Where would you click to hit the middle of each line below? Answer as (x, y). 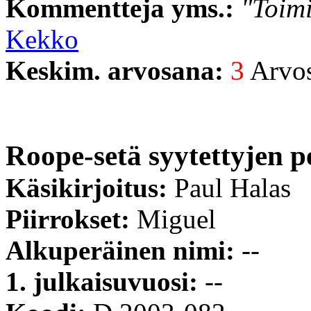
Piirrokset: (71, 219)
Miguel (176, 219)
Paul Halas (233, 187)
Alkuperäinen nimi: (124, 250)
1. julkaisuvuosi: (105, 281)
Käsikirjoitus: (90, 187)
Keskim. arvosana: (118, 70)
